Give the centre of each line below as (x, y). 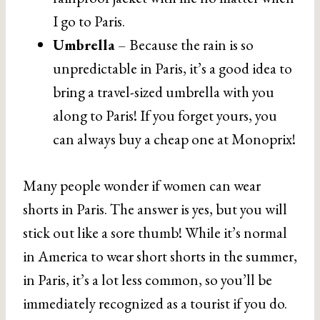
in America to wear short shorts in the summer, (160, 256)
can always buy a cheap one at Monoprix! (174, 139)
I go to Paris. (89, 21)
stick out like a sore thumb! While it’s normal (155, 232)
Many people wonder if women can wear (142, 185)
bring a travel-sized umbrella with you (164, 92)
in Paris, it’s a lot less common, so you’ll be (147, 280)
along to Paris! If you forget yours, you (165, 115)
